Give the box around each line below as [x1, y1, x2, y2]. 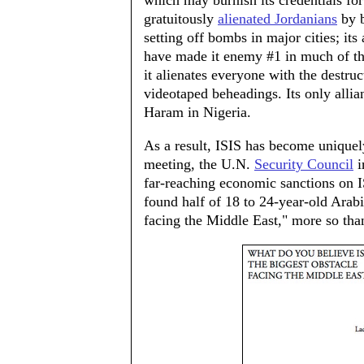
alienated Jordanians [218, 11, 337, 27]
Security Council [254, 156, 353, 172]
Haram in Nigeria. [144, 104, 251, 120]
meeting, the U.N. [144, 156, 254, 172]
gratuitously [144, 11, 218, 27]
